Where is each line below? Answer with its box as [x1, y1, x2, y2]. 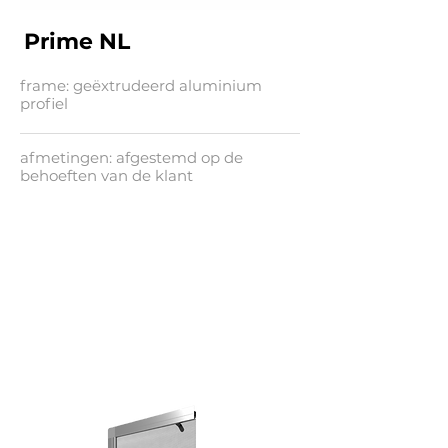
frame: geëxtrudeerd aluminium [20, 76, 262, 95]
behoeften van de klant [20, 166, 193, 185]
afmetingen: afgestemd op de [20, 148, 243, 167]
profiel [20, 94, 68, 113]
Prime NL [24, 28, 130, 55]
